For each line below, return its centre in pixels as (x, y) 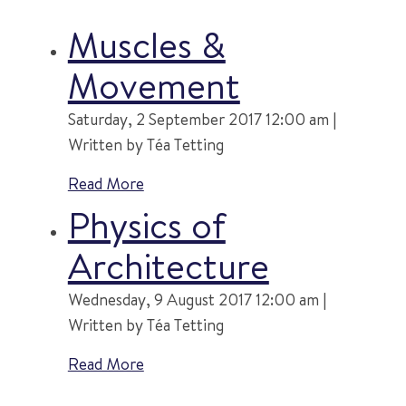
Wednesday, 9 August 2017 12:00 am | (197, 299)
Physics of (146, 224)
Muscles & (146, 44)
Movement (154, 85)
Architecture (168, 265)
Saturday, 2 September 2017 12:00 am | (202, 119)
